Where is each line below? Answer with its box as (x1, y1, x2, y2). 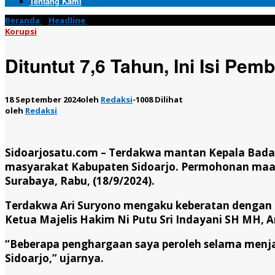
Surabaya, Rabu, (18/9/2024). (5, 173, 155, 188)
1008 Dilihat (136, 93, 183, 105)
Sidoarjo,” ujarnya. (5, 250, 104, 265)
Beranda (5, 15, 40, 26)
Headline (48, 15, 85, 26)
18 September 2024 (5, 93, 80, 105)
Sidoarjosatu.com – (5, 145, 106, 160)
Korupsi (5, 26, 37, 37)
